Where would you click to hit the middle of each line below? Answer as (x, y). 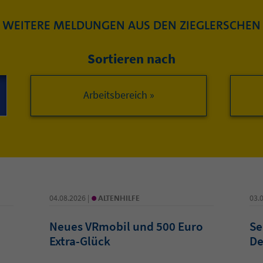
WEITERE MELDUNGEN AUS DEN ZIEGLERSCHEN (131, 25)
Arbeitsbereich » (119, 95)
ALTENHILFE (119, 198)
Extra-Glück (80, 241)
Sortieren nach (131, 58)
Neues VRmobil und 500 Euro (126, 226)
